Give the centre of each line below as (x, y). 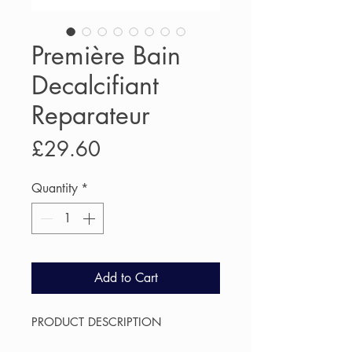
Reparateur (91, 115)
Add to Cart (126, 278)
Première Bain (106, 56)
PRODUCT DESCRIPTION (97, 322)
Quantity (55, 189)
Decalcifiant (95, 86)
